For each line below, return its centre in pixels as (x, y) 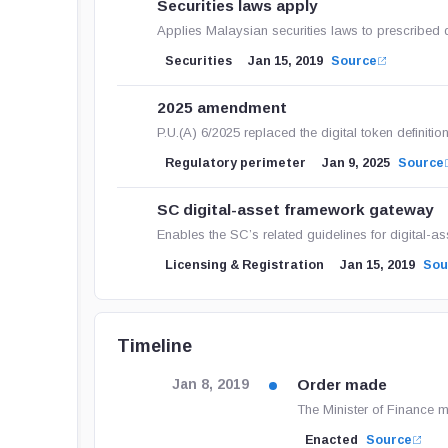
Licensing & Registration (245, 265)
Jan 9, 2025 (356, 163)
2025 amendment (222, 107)
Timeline (155, 346)
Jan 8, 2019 (211, 384)
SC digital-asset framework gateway (296, 209)
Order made (342, 384)
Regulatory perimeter (236, 163)
